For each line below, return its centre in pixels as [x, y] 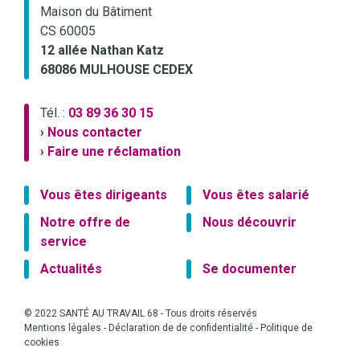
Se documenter [249, 269]
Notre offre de [85, 223]
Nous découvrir [249, 223]
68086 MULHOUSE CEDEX [117, 70]
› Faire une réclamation [110, 152]
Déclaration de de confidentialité [181, 328]
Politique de [286, 328]
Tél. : [54, 113]
